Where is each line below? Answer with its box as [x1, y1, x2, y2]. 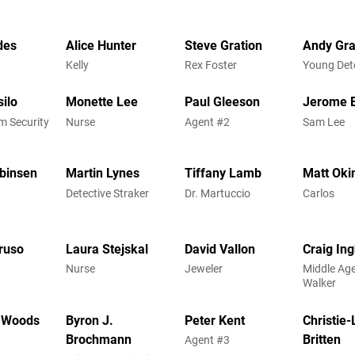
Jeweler [184, 262, 223, 276]
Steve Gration [184, 37, 262, 53]
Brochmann [66, 331, 132, 347]
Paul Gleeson [184, 94, 260, 110]
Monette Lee [66, 94, 139, 110]
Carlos [303, 186, 335, 200]
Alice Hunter [66, 37, 137, 53]
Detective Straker [66, 186, 150, 200]
